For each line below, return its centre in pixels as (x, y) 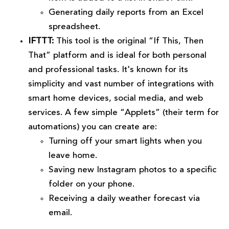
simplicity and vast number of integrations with (121, 84)
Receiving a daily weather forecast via (124, 199)
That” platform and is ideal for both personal (117, 56)
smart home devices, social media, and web (116, 99)
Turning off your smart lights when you (125, 142)
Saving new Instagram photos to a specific (132, 170)
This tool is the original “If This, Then (129, 41)
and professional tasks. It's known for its (108, 70)
